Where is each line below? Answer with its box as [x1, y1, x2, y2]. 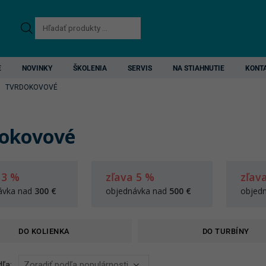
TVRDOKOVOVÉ [5, 83, 58, 91]
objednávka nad [105, 185, 169, 197]
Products [34, 20, 72, 31]
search [34, 37, 62, 49]
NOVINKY [22, 64, 52, 72]
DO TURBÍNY [202, 226, 249, 236]
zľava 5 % [105, 170, 154, 184]
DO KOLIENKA [18, 226, 70, 236]
